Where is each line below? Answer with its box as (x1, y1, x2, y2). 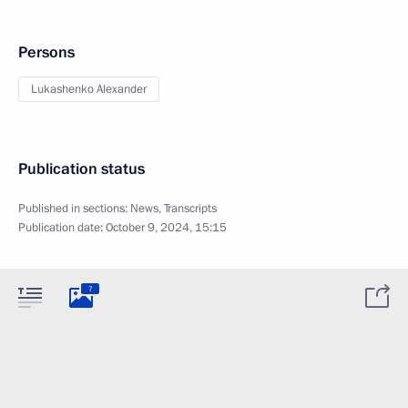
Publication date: (18, 219, 106, 236)
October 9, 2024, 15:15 (106, 219, 227, 236)
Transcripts (164, 200, 217, 217)
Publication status (18, 158, 145, 179)
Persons (18, 42, 75, 63)
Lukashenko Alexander (31, 81, 147, 97)
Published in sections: (18, 200, 130, 217)
